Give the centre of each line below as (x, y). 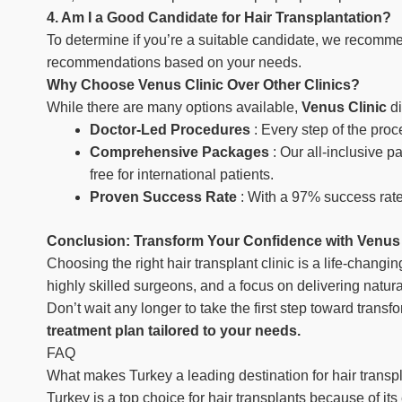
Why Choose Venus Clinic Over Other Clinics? (203, 85)
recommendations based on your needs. (174, 62)
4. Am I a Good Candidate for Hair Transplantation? (219, 17)
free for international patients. (182, 175)
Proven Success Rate (165, 197)
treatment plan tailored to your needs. (174, 331)
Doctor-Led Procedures (172, 130)
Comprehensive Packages (181, 152)
